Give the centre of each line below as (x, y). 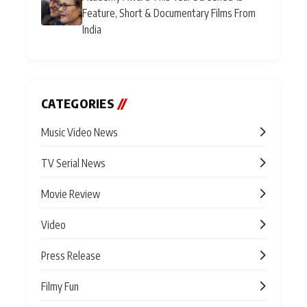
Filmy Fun (60, 286)
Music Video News (79, 132)
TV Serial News (73, 162)
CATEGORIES (79, 103)
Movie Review (71, 193)
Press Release (71, 255)
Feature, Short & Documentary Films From (169, 12)
